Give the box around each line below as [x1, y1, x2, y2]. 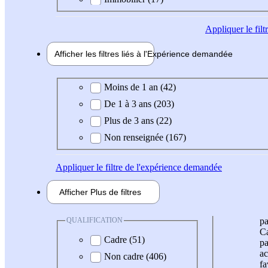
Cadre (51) [104, 234, 145, 245]
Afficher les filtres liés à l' [54, 48, 147, 59]
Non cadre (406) [104, 251, 166, 261]
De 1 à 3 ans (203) [104, 99, 174, 109]
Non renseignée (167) [104, 132, 186, 143]
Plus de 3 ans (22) [104, 115, 172, 126]
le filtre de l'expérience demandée [94, 162, 222, 173]
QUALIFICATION [66, 216, 123, 225]
